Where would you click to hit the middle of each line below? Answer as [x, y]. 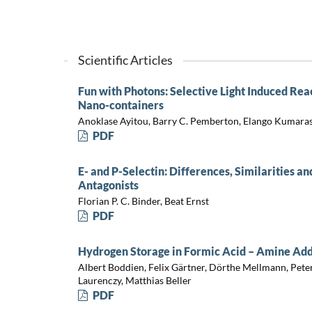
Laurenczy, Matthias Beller [134, 280]
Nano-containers [120, 105]
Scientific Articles [125, 60]
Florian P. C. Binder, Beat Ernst [143, 201]
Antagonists [108, 185]
